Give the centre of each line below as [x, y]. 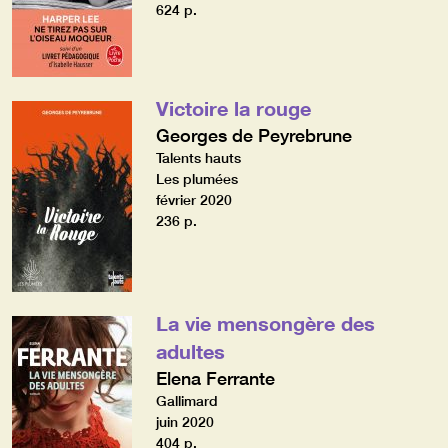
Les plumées [196, 178]
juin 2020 [184, 421]
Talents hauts [198, 157]
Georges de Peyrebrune [253, 134]
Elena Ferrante [215, 377]
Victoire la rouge [233, 107]
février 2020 [193, 199]
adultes [190, 350]
